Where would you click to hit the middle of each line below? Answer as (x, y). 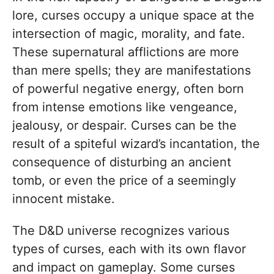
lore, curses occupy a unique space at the (133, 16)
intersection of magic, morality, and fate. (129, 34)
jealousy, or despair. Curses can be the (124, 126)
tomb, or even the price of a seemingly (124, 181)
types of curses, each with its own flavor (129, 249)
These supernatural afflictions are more (126, 52)
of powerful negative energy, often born (128, 89)
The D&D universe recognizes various (121, 231)
